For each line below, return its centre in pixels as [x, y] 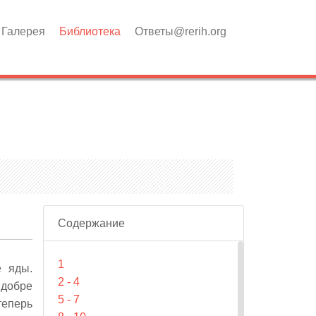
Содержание [91, 223]
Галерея [23, 31]
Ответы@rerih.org [181, 31]
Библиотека [90, 31]
